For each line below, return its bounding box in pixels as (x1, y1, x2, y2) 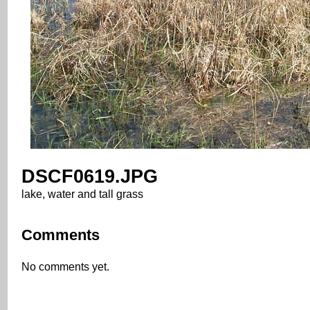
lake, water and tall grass (21, 188, 143, 200)
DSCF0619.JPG (21, 165, 158, 187)
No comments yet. (21, 260, 109, 273)
